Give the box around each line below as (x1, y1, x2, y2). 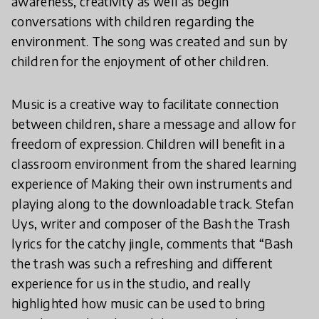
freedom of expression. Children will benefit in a (11, 135, 286, 152)
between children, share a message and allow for (11, 115, 296, 132)
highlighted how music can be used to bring (11, 295, 266, 312)
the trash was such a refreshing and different (11, 255, 273, 272)
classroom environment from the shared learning (11, 155, 298, 172)
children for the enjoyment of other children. (11, 53, 269, 70)
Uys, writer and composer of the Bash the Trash (11, 215, 291, 232)
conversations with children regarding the (11, 13, 255, 30)
